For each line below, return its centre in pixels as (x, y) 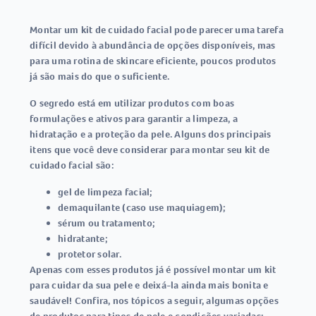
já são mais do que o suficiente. (99, 76)
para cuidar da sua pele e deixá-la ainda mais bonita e (149, 285)
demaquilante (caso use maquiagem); (142, 207)
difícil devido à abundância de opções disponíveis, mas (153, 45)
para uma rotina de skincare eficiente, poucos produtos (153, 61)
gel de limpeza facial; (105, 192)
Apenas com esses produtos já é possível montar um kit (153, 269)
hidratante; (83, 238)
